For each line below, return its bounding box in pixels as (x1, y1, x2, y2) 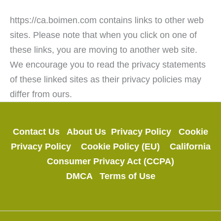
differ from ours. (10, 88, 72, 99)
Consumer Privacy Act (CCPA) (47, 156, 174, 166)
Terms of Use (99, 171, 155, 181)
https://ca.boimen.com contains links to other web (10, 14, 204, 25)
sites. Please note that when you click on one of (10, 29, 197, 40)
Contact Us (13, 126, 67, 137)
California (169, 141, 211, 151)
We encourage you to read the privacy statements (10, 59, 206, 70)
